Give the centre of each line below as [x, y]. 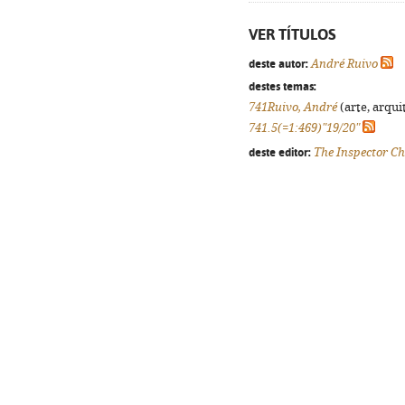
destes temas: [283, 86]
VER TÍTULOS [292, 34]
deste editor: [280, 152]
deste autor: [278, 63]
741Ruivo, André [293, 107]
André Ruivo [344, 64]
